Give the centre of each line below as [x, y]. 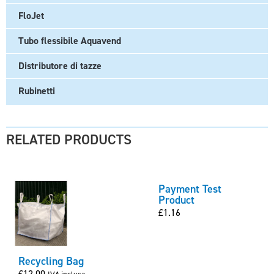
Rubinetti [37, 91]
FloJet [31, 16]
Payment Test [190, 189]
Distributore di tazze [60, 66]
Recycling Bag [51, 261]
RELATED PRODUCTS [69, 140]
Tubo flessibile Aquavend [70, 41]
